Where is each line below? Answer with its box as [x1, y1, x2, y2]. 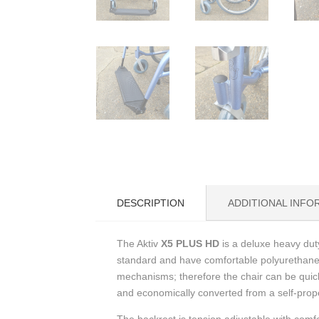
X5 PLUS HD [161, 238, 220, 250]
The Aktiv [117, 238, 162, 250]
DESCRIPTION [117, 197, 185, 209]
